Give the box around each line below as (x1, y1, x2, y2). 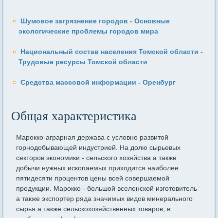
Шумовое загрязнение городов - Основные (20, 17, 170, 25)
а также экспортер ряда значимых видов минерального (16, 195, 193, 203)
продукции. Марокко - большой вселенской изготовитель (16, 184, 198, 193)
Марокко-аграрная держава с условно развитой (16, 133, 169, 142)
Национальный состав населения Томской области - (20, 48, 203, 56)
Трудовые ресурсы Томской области (18, 58, 148, 66)
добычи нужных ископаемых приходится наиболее (16, 164, 179, 172)
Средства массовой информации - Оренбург (20, 78, 176, 87)
